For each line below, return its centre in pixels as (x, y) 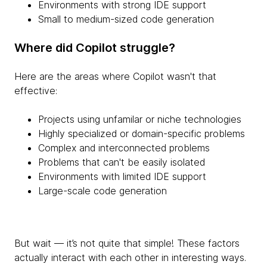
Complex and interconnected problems (124, 148)
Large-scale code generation (103, 190)
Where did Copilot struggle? (95, 47)
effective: (36, 90)
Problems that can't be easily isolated (122, 162)
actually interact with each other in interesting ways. (130, 257)
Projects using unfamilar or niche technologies (140, 119)
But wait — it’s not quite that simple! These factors (127, 243)
